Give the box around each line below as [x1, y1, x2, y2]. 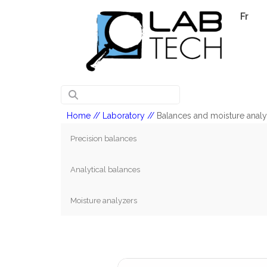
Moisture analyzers [70, 195, 137, 205]
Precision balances [70, 133, 136, 143]
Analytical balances [70, 164, 140, 174]
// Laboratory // [91, 110, 157, 120]
